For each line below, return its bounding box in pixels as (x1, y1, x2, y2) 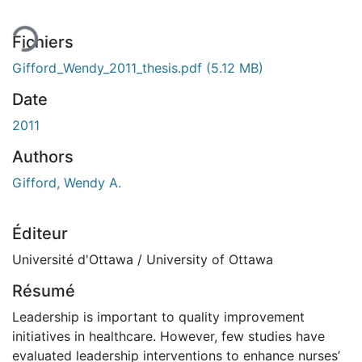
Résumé (12, 280, 75, 301)
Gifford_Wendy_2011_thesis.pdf (12, 59, 206, 76)
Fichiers (12, 32, 74, 52)
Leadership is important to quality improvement (12, 308, 305, 325)
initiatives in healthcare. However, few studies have (12, 327, 325, 344)
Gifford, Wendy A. (12, 174, 121, 191)
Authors (12, 146, 74, 166)
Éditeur (12, 223, 68, 243)
